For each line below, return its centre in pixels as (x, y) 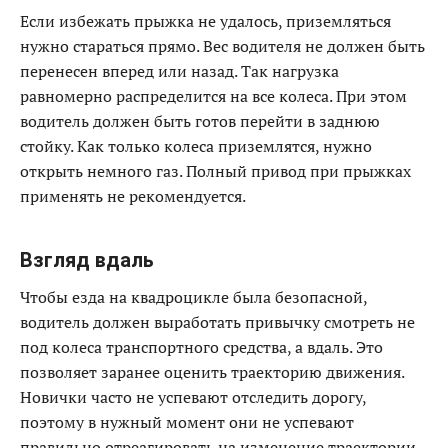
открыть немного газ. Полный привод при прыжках (215, 171)
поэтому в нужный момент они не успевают (187, 422)
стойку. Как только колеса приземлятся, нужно (196, 146)
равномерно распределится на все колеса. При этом (213, 96)
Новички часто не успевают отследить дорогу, (193, 397)
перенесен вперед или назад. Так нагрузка (179, 71)
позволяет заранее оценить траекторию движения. (212, 372)
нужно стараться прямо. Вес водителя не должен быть (222, 46)
